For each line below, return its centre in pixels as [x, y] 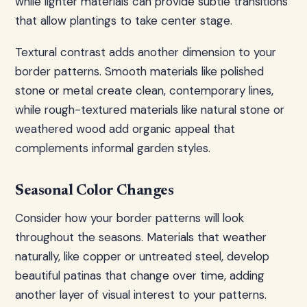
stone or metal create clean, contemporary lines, [144, 90]
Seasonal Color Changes [95, 191]
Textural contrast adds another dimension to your [146, 52]
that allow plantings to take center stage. [124, 21]
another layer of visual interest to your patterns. [141, 295]
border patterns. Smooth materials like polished [139, 71]
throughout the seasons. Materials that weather [141, 237]
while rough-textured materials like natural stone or [150, 110]
